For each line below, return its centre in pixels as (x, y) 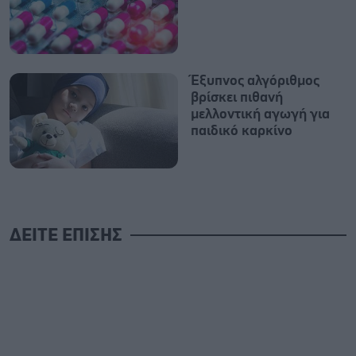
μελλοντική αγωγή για (260, 115)
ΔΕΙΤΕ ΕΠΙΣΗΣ (66, 235)
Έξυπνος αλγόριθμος (255, 81)
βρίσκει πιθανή (237, 98)
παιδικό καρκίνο (242, 132)
